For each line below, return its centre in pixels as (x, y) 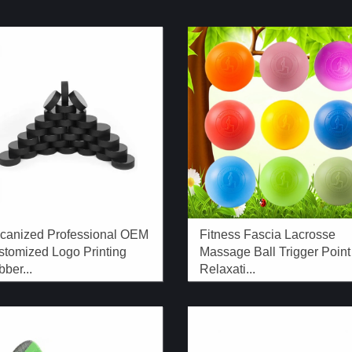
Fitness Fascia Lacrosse (267, 234)
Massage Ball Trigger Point (275, 251)
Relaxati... (227, 269)
